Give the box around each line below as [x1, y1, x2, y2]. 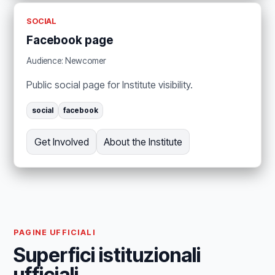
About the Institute [103, 136, 182, 149]
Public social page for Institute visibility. [26, 79, 193, 91]
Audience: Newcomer [26, 56, 107, 66]
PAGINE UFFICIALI [14, 228, 96, 238]
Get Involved [34, 136, 89, 149]
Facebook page [26, 33, 114, 47]
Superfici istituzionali [14, 243, 201, 268]
